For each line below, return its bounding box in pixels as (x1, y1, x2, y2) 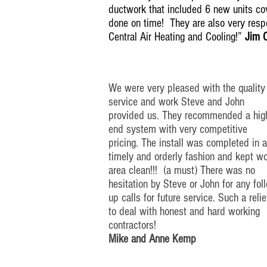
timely (108, 150, 133, 163)
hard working (207, 205, 260, 218)
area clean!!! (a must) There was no (108, 164, 255, 177)
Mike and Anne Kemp (108, 232, 196, 246)
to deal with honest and (108, 205, 207, 218)
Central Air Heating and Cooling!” (108, 30, 245, 44)
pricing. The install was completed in (108, 136, 262, 150)
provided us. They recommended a (108, 109, 253, 122)
